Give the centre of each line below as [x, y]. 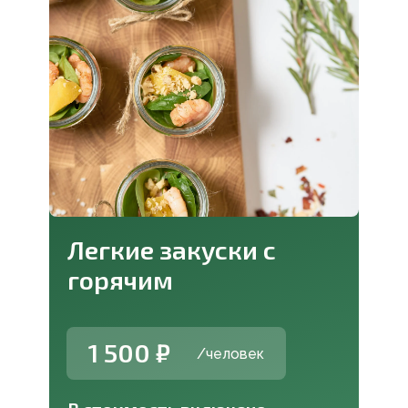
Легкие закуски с [172, 250]
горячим [120, 280]
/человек [230, 354]
